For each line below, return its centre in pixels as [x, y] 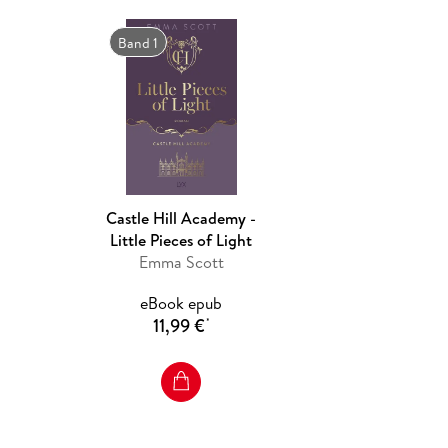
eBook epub [181, 302]
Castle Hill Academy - [181, 217]
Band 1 [138, 42]
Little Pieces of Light [181, 239]
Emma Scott [181, 261]
